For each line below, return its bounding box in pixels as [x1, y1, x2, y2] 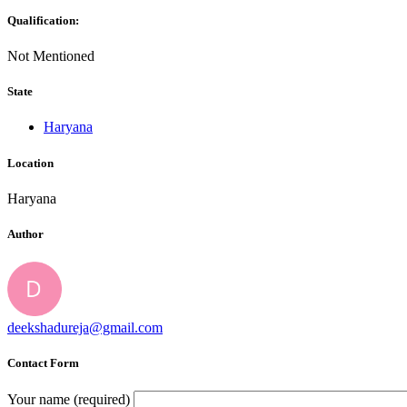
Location [7, 155, 54, 170]
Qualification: [7, 13, 79, 27]
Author [7, 226, 44, 241]
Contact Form [7, 356, 79, 371]
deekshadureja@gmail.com [7, 320, 163, 336]
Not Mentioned [7, 48, 94, 65]
